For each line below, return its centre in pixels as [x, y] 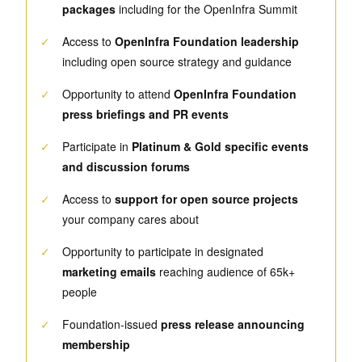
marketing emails [109, 272]
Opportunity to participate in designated [163, 252]
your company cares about [130, 219]
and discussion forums [126, 167]
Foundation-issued [112, 324]
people [80, 292]
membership [96, 345]
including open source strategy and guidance [177, 62]
